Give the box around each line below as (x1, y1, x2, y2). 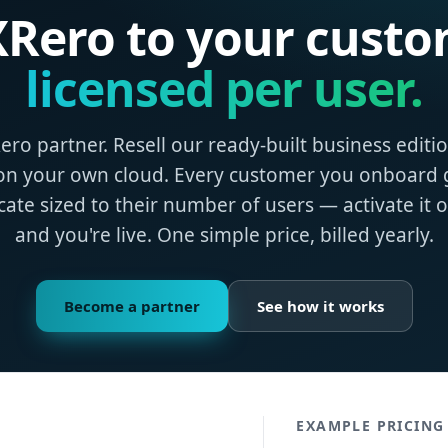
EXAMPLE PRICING (296, 415, 445, 435)
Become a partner (63, 296, 200, 317)
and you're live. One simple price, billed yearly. (14, 222, 434, 249)
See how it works (256, 296, 384, 317)
